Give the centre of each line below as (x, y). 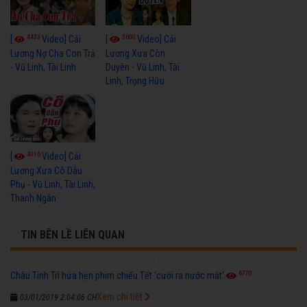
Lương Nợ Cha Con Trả (53, 53)
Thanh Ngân (33, 198)
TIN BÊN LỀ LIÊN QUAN (73, 234)
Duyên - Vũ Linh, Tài (143, 67)
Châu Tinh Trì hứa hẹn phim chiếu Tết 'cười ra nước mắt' (117, 275)
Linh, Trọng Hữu (135, 81)
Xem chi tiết (121, 296)
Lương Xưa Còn (136, 53)
